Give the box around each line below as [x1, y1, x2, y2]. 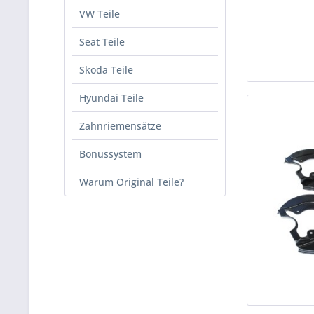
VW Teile [79, 7, 120, 20]
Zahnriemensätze [79, 119, 161, 132]
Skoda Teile [79, 63, 133, 76]
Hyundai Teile [79, 91, 144, 104]
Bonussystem [79, 147, 142, 161]
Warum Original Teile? [79, 175, 184, 189]
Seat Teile [79, 35, 125, 48]
